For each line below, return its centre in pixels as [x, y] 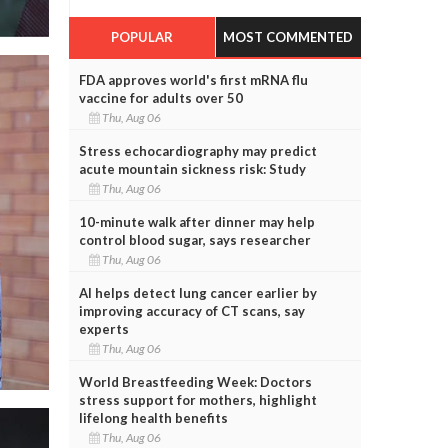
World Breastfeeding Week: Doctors [195, 381]
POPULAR [141, 36]
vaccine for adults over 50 [160, 97]
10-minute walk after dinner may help [196, 221]
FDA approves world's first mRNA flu [193, 79]
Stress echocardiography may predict [197, 150]
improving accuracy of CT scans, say [191, 310]
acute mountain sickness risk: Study [192, 168]
